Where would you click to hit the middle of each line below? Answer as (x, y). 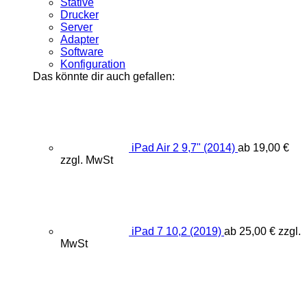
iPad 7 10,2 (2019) (176, 232)
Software (82, 52)
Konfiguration (93, 64)
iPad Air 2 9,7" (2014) (183, 148)
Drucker (79, 15)
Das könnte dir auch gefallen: (104, 77)
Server (76, 27)
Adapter (79, 40)
